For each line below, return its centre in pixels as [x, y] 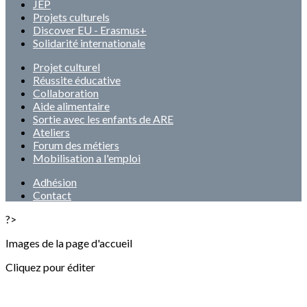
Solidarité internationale [89, 43]
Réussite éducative [77, 80]
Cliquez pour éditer [50, 267]
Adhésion [55, 182]
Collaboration [66, 93]
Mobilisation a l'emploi [87, 158]
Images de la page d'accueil [69, 243]
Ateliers [51, 132]
